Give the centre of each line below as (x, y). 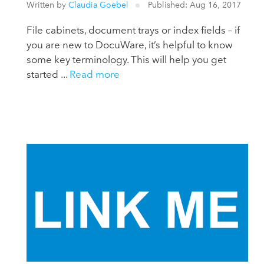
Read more (95, 74)
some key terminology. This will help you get (127, 59)
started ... (48, 74)
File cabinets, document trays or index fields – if (133, 30)
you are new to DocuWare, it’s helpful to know (130, 44)
